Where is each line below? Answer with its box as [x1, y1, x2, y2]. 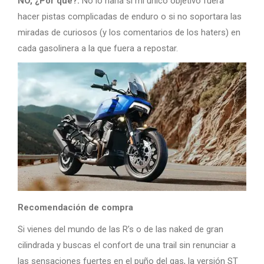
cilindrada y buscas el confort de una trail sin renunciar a [18, 240, 236, 250]
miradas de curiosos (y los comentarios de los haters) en [18, 27, 240, 38]
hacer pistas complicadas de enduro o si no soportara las [18, 11, 242, 22]
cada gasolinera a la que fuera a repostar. [18, 43, 178, 54]
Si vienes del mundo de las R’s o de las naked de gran [18, 224, 223, 235]
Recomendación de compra [18, 202, 133, 213]
